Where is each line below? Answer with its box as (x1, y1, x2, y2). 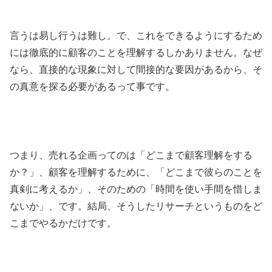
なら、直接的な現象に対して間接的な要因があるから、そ (10, 64, 262, 75)
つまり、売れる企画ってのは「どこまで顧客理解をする (10, 150, 253, 161)
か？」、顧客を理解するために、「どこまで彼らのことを (10, 167, 262, 178)
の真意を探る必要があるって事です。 (10, 81, 175, 92)
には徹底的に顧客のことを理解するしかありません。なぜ (10, 47, 262, 58)
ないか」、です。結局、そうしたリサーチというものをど (10, 201, 262, 212)
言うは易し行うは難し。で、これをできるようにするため (10, 30, 262, 41)
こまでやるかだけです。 (10, 218, 117, 229)
